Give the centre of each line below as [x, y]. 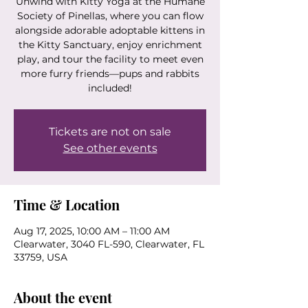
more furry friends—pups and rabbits [110, 74]
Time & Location [67, 205]
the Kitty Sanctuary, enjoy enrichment [110, 45]
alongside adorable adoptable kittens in [110, 31]
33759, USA [41, 257]
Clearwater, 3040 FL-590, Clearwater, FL [109, 244]
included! [110, 88]
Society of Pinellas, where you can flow [110, 16]
